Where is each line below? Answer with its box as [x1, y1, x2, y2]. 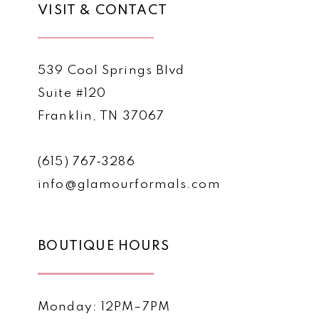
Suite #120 [38, 88, 107, 100]
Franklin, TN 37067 [38, 110, 165, 123]
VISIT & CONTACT [38, 4, 168, 17]
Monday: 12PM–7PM [38, 300, 170, 313]
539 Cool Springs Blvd [38, 65, 185, 78]
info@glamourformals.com [38, 179, 221, 192]
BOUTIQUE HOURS [38, 239, 169, 253]
